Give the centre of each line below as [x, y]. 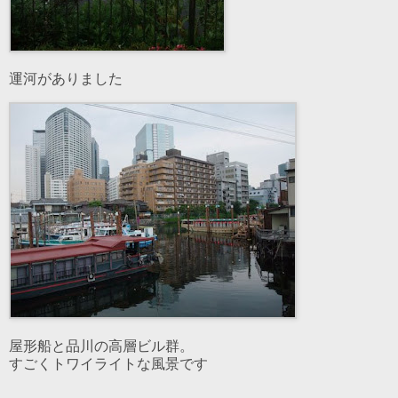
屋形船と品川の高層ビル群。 [101, 346]
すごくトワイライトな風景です [108, 364]
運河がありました [66, 79]
